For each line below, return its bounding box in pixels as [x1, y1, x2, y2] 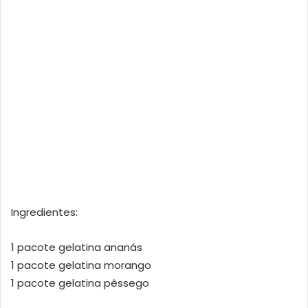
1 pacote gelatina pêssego [11, 275, 149, 290]
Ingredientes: [11, 204, 78, 219]
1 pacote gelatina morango [11, 257, 151, 272]
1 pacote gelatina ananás [11, 239, 142, 254]
